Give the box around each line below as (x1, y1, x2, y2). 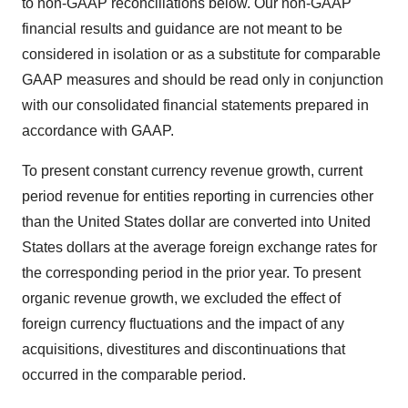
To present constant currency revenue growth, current (22, 163, 362, 178)
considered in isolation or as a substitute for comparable (22, 46, 381, 62)
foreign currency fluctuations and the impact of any (22, 316, 344, 331)
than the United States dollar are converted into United (22, 214, 371, 229)
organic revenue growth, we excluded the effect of (22, 291, 341, 306)
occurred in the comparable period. (22, 367, 246, 382)
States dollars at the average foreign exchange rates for (22, 240, 377, 255)
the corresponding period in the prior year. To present (22, 265, 361, 280)
